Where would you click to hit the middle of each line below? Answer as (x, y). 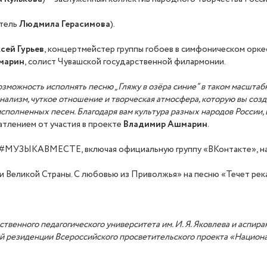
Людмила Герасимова (65, 25)
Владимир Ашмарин (166, 125)
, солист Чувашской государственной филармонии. (125, 62)
